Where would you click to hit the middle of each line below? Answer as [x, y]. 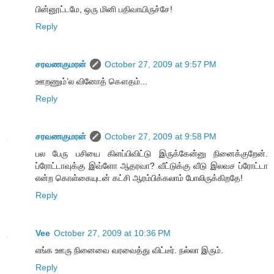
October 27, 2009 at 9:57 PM [161, 64]
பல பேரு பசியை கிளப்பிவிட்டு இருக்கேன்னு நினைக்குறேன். [152, 153]
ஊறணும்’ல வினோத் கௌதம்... [91, 81]
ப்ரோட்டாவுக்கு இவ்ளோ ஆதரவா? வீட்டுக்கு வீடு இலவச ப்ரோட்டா [152, 165]
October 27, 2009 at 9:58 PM [161, 136]
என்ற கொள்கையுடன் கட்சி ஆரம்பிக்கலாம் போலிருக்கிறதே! [139, 178]
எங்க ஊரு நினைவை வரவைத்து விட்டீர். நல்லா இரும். [129, 250]
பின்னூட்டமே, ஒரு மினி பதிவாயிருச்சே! [104, 9]
